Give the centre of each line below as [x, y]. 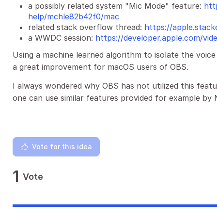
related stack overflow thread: [86, 27]
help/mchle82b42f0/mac [74, 16]
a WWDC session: [62, 38]
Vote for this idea [62, 147]
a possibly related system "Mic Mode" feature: [116, 6]
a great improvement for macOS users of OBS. [101, 67]
